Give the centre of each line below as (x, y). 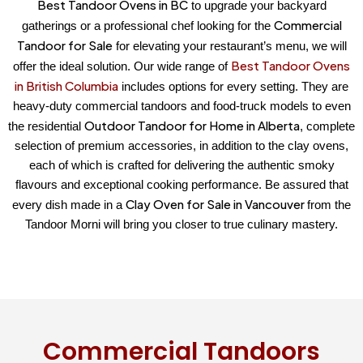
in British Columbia (66, 86)
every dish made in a (69, 205)
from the (329, 205)
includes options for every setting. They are (233, 87)
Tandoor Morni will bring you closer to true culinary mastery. (181, 224)
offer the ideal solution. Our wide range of (122, 66)
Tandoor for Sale (64, 45)
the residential (46, 126)
